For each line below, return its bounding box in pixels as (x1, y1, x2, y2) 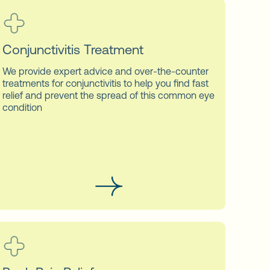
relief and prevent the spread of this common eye (2, 89, 215, 101)
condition (2, 101, 42, 113)
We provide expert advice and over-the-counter (2, 65, 209, 77)
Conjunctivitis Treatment (2, 42, 143, 57)
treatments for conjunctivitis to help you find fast (2, 77, 209, 89)
